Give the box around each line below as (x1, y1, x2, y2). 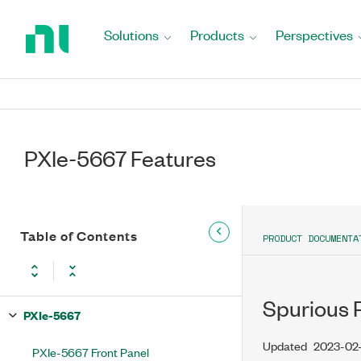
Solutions (104, 26, 159, 44)
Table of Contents (20, 226, 138, 245)
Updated (263, 337, 307, 354)
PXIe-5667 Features (24, 143, 216, 172)
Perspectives (276, 26, 353, 44)
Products (190, 26, 244, 44)
